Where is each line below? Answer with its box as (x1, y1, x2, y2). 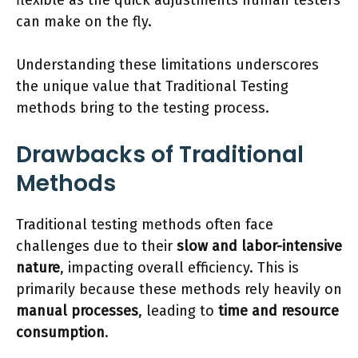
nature (16, 259, 60, 277)
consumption (16, 324, 105, 342)
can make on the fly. (16, 13, 152, 31)
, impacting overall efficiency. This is (60, 259, 299, 277)
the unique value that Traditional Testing (16, 78, 288, 96)
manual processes (16, 302, 138, 320)
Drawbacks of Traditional (16, 139, 304, 171)
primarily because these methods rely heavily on (16, 280, 342, 299)
